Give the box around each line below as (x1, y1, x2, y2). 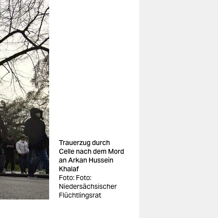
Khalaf (59, 164, 79, 173)
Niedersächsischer (59, 182, 117, 191)
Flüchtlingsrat (59, 191, 101, 200)
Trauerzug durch (59, 138, 110, 147)
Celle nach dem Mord (59, 147, 124, 156)
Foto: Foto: (59, 173, 91, 182)
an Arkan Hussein (59, 156, 113, 164)
